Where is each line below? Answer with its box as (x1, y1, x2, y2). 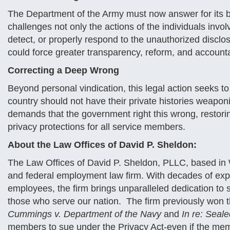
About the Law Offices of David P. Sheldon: (8, 140, 197, 150)
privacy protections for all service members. (8, 122, 185, 132)
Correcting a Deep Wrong (8, 65, 119, 75)
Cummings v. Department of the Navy (8, 209, 164, 219)
